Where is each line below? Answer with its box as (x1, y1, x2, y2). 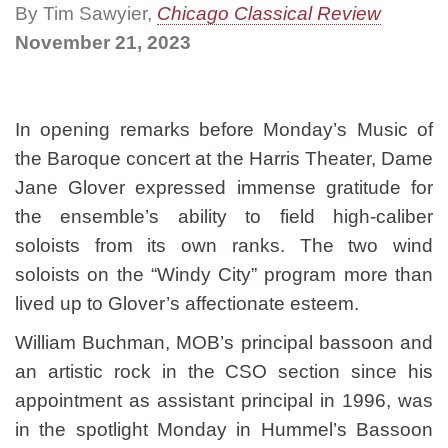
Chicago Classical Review (157, 3, 381, 24)
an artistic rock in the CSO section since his (15, 361, 433, 382)
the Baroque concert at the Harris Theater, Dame (15, 148, 433, 169)
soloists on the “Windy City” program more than (15, 264, 433, 285)
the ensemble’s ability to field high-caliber (15, 206, 433, 227)
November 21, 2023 (15, 32, 191, 53)
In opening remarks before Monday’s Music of (15, 119, 433, 140)
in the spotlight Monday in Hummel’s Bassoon (15, 419, 433, 440)
